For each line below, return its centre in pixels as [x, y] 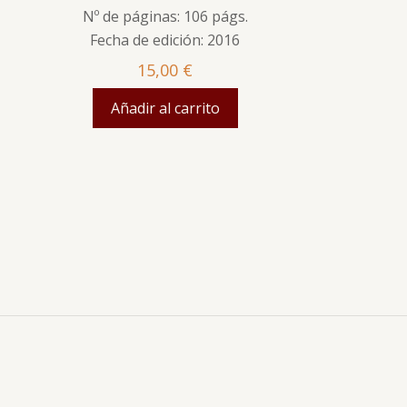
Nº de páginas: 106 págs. [165, 16]
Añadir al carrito [165, 108]
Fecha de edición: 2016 [165, 40]
